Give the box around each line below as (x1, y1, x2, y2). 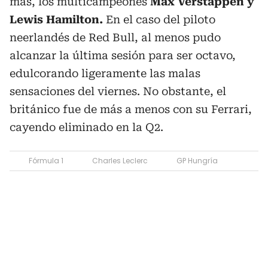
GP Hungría (176, 156, 218, 166)
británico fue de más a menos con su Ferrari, (10, 103, 252, 115)
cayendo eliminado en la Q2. (10, 121, 163, 133)
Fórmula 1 (29, 156, 63, 166)
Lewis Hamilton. (10, 13, 103, 26)
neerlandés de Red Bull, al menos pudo (10, 31, 221, 44)
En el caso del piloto (103, 13, 215, 26)
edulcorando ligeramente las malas (10, 67, 200, 80)
